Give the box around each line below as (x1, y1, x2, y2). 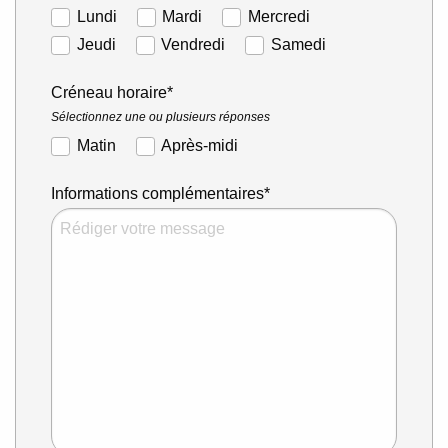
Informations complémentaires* (51, 185, 270, 202)
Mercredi (247, 8, 310, 25)
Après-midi (161, 137, 239, 154)
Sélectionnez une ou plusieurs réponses (51, 110, 270, 124)
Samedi (270, 36, 326, 53)
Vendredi (161, 36, 226, 53)
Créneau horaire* (51, 84, 173, 101)
